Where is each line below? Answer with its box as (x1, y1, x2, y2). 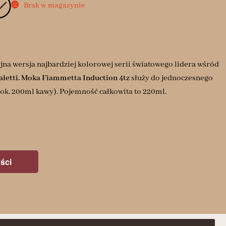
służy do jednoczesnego (130, 73, 213, 83)
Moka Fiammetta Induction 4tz (21, 73, 130, 83)
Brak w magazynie (23, 1, 85, 11)
